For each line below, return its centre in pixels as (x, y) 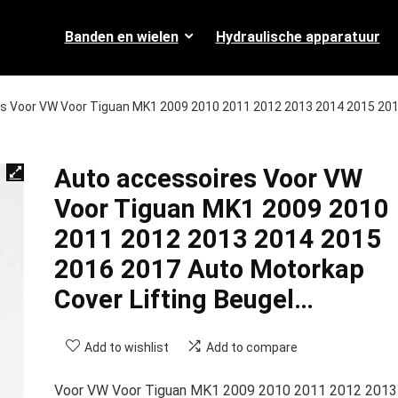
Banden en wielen (121, 36)
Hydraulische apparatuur (298, 36)
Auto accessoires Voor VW (208, 179)
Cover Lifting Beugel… (183, 299)
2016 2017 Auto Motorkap (209, 269)
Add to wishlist (126, 347)
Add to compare (251, 347)
